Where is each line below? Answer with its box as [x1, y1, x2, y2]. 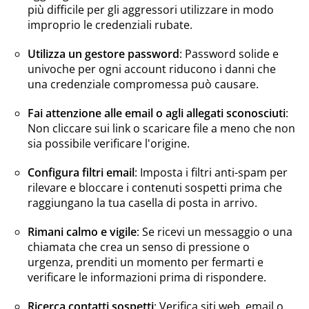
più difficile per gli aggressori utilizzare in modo [28, 2, 274, 18]
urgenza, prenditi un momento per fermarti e [28, 255, 263, 270]
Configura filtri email [28, 165, 134, 181]
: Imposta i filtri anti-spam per [134, 165, 288, 181]
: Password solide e [179, 46, 279, 62]
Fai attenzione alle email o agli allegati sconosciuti [28, 106, 286, 121]
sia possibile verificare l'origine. [28, 136, 190, 152]
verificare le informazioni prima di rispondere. [28, 270, 266, 286]
